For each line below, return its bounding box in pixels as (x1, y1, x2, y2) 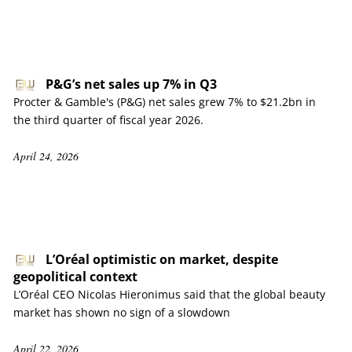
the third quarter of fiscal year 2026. (13, 112, 203, 127)
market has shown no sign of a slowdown (13, 305, 230, 320)
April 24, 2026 (13, 148, 79, 163)
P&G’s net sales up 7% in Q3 (46, 75, 217, 93)
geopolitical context (13, 268, 137, 285)
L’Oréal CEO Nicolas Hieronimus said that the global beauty (13, 287, 325, 302)
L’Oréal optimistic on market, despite (46, 251, 278, 268)
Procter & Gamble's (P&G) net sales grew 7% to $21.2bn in (13, 94, 316, 109)
